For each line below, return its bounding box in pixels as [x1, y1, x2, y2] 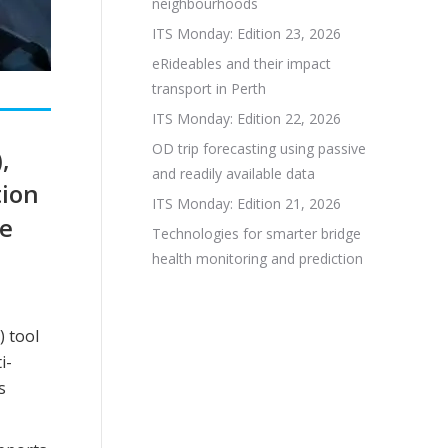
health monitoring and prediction [152, 249, 363, 268]
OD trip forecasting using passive [152, 139, 366, 158]
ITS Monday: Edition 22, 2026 [152, 109, 341, 128]
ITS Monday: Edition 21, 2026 [152, 194, 341, 213]
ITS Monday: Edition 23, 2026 [152, 24, 341, 43]
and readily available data [152, 164, 315, 183]
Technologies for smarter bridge [152, 224, 361, 243]
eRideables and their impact [152, 54, 331, 73]
